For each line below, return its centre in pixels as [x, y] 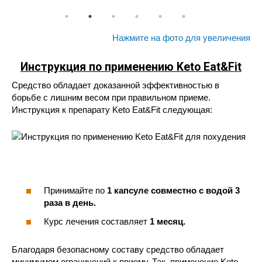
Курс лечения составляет [97, 221]
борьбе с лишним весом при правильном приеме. [111, 97]
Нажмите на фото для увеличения [181, 37]
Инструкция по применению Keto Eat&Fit [131, 67]
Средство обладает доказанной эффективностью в [116, 85]
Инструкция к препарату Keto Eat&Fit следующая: [112, 109]
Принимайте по [75, 191]
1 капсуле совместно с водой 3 [173, 191]
